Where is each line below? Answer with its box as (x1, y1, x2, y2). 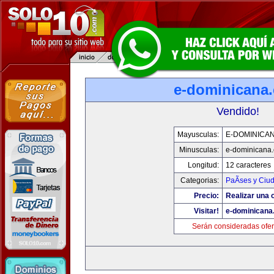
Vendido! (217, 105, 259, 117)
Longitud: (187, 161, 219, 169)
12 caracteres (225, 161, 271, 169)
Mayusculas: (177, 130, 219, 139)
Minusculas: (179, 146, 219, 154)
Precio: (193, 191, 219, 200)
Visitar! (193, 207, 219, 215)
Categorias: (180, 176, 219, 185)
